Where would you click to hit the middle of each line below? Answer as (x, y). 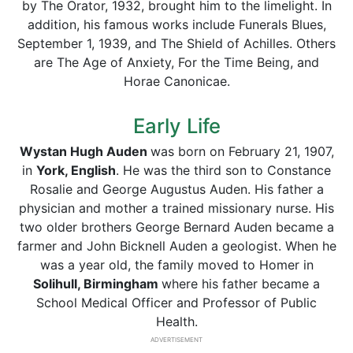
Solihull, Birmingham (97, 284)
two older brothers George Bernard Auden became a (176, 227)
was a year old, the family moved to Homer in (176, 265)
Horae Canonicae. (176, 81)
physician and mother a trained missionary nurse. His (176, 208)
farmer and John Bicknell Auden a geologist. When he (176, 246)
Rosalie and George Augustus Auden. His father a (176, 189)
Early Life (176, 126)
